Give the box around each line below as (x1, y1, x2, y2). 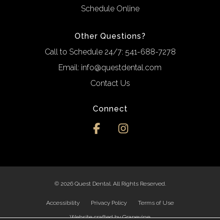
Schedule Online (81, 4, 139, 14)
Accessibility (46, 199, 80, 207)
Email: (58, 63, 81, 73)
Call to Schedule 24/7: (44, 47, 125, 57)
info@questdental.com (81, 63, 162, 73)
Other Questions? (74, 31, 146, 41)
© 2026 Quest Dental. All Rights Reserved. (54, 180, 166, 188)
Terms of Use (138, 199, 174, 207)
